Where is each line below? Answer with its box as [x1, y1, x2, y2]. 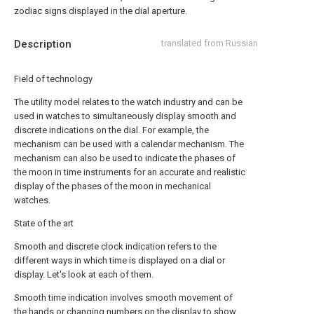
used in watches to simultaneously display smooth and [14, 111, 236, 121]
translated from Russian [161, 38, 258, 48]
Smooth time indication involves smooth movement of [14, 292, 233, 303]
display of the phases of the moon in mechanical [14, 181, 211, 191]
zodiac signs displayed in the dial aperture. [14, 6, 187, 16]
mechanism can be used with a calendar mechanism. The [14, 139, 244, 149]
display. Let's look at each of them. [14, 269, 153, 280]
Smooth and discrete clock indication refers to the [14, 241, 217, 252]
